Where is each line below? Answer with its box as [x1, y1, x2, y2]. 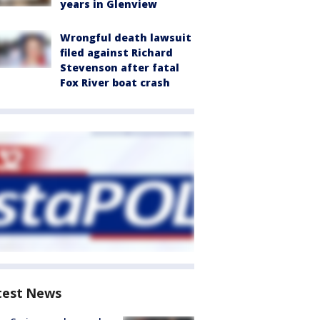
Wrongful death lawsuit [60, 31, 191, 45]
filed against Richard [60, 46, 173, 60]
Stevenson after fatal [60, 61, 179, 75]
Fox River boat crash [60, 76, 170, 90]
